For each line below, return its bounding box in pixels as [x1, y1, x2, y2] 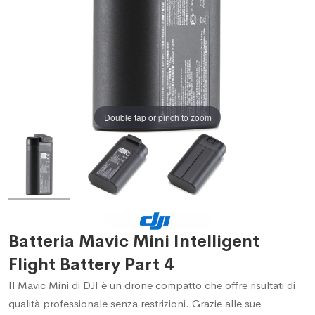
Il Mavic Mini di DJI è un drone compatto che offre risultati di [8, 278, 295, 292]
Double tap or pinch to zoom [103, 110, 212, 123]
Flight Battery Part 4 [8, 254, 174, 276]
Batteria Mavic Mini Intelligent [8, 231, 259, 252]
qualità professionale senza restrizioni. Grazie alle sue [8, 297, 261, 311]
